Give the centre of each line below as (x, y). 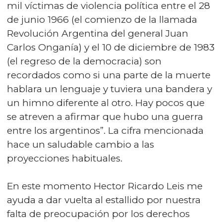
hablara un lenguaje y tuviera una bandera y (110, 89)
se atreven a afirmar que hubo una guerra (105, 117)
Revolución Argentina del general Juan (98, 33)
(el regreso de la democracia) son (84, 61)
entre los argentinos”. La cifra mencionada (105, 131)
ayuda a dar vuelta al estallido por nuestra (104, 200)
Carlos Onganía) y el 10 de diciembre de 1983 (111, 47)
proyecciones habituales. (65, 158)
